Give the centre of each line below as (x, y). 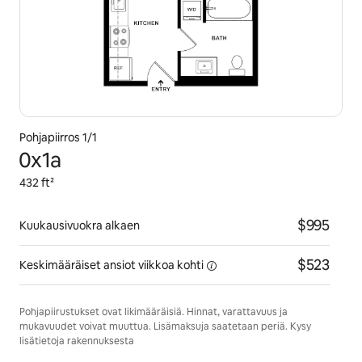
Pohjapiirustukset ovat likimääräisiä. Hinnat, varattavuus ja (154, 312)
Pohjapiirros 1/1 (58, 137)
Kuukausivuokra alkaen (80, 225)
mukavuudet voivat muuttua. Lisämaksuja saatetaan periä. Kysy (165, 326)
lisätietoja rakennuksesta (77, 341)
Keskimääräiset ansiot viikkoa (97, 265)
